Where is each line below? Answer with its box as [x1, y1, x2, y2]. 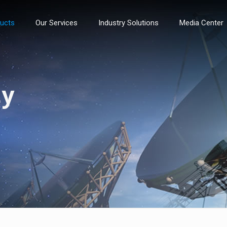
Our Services [35, 18, 78, 27]
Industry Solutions [98, 18, 159, 27]
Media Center [179, 18, 224, 27]
